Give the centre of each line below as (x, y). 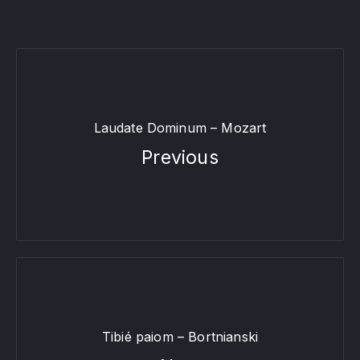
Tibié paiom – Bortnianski (180, 337)
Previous (180, 157)
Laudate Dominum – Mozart (180, 128)
